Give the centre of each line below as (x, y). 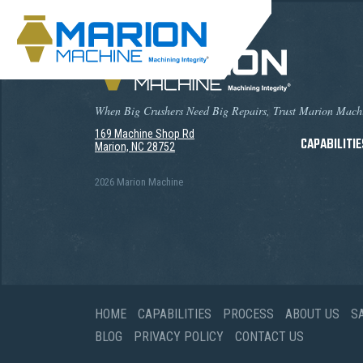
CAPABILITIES (175, 314)
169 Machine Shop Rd (145, 134)
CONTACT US (269, 337)
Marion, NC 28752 (135, 147)
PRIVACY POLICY (179, 337)
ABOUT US (312, 314)
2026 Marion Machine (139, 182)
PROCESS (248, 314)
